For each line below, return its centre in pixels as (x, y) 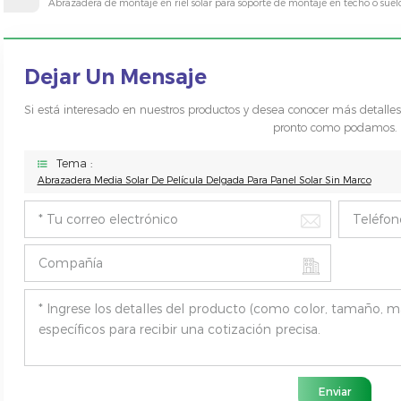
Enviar (335, 392)
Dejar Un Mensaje (115, 77)
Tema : (74, 164)
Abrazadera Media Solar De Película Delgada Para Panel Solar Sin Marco (204, 181)
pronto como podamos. (335, 128)
